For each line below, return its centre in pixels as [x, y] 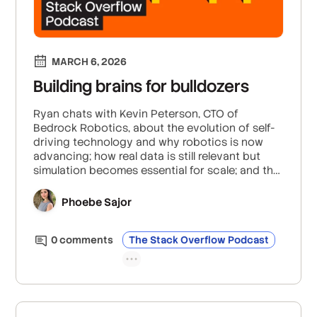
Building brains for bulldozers [142, 87]
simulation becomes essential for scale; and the [157, 171]
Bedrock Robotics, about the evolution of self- [155, 128]
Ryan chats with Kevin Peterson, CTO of [136, 114]
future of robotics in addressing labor [131, 185]
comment [83, 240]
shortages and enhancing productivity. [135, 199]
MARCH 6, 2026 [90, 62]
